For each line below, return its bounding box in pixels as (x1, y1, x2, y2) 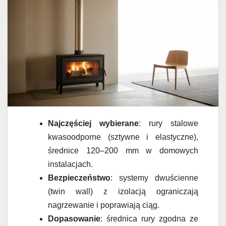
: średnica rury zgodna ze (100, 214, 198, 223)
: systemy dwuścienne (110, 174, 198, 183)
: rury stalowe (139, 119, 198, 128)
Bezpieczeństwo (48, 174, 110, 183)
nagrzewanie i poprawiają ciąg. (48, 201, 159, 210)
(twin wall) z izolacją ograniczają (48, 187, 198, 196)
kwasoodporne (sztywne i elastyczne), (48, 133, 198, 142)
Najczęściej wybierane (48, 119, 139, 128)
